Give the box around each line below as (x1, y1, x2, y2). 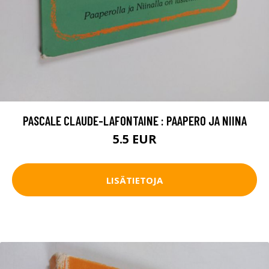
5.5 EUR (112, 131, 157, 148)
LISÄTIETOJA (106, 174, 163, 186)
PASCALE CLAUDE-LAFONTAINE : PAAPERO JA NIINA (22, 113, 247, 128)
